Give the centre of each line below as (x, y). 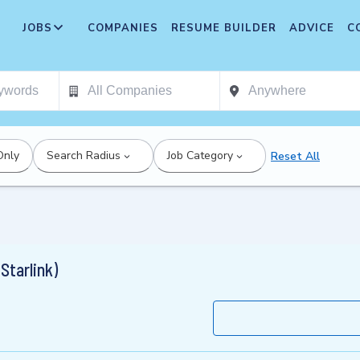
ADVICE (312, 28)
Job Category (200, 155)
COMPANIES (123, 28)
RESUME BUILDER (224, 28)
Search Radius (84, 155)
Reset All (295, 156)
